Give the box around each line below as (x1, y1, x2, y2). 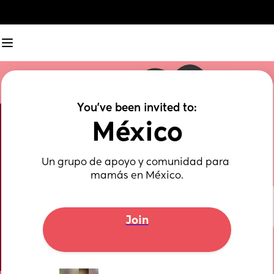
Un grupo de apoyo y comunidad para (42, 158, 230, 168)
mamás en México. (90, 171, 183, 181)
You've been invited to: (77, 103, 197, 114)
